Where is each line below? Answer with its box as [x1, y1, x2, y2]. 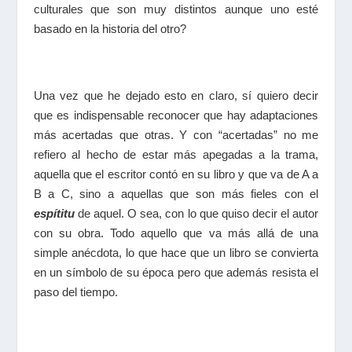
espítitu [33, 206, 75, 220]
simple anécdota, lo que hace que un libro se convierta [33, 245, 319, 259]
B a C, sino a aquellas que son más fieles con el [33, 186, 319, 200]
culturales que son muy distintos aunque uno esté [33, 2, 319, 16]
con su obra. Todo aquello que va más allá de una [33, 225, 319, 240]
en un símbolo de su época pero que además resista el [33, 265, 319, 279]
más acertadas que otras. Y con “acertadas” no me [33, 127, 319, 141]
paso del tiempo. [33, 284, 118, 299]
